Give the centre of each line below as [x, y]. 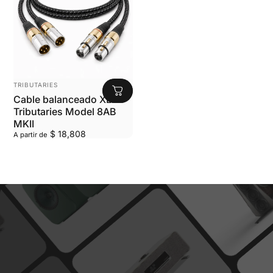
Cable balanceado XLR [66, 100]
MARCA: [27, 81]
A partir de [31, 135]
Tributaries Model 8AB [65, 112]
